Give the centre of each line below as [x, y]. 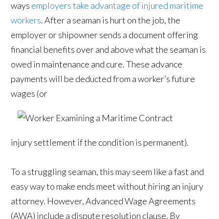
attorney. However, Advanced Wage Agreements [103, 201]
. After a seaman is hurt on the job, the [111, 20]
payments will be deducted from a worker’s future [103, 79]
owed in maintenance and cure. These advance [97, 64]
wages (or [29, 94]
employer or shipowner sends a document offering [105, 35]
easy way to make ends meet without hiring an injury [107, 186]
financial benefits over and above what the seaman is [109, 50]
